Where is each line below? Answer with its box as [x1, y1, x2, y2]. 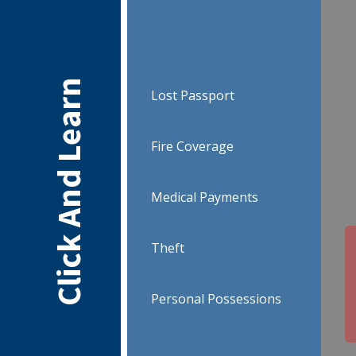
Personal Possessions [150, 290, 281, 308]
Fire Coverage [150, 137, 234, 156]
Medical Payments [150, 188, 258, 207]
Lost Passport [150, 87, 234, 105]
